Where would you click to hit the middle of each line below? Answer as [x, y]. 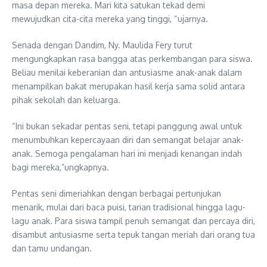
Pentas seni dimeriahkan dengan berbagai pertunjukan [117, 193]
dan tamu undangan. [52, 248]
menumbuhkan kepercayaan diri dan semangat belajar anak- [128, 139]
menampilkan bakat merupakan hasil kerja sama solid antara [128, 86]
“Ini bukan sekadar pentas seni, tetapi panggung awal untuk [127, 126]
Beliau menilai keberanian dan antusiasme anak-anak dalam [127, 72]
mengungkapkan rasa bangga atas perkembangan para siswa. [132, 58]
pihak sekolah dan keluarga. [66, 100]
